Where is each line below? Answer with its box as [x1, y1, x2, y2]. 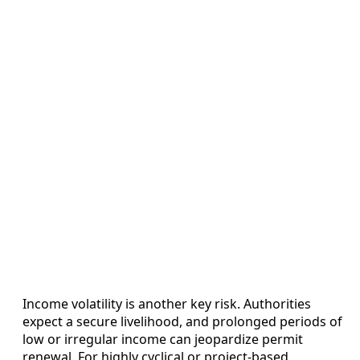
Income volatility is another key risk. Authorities [22, 294, 311, 313]
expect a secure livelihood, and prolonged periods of [22, 312, 342, 330]
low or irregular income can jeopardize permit [22, 329, 303, 348]
